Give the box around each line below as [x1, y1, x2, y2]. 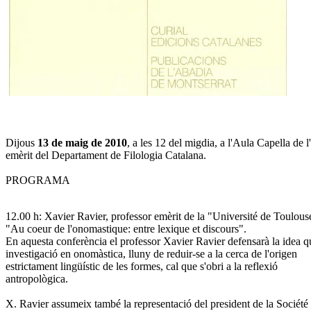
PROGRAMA [6, 174, 70, 186]
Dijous [6, 136, 37, 149]
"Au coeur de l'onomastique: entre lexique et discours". [6, 222, 246, 235]
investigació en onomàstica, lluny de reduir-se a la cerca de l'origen [6, 247, 297, 260]
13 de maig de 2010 [37, 136, 127, 149]
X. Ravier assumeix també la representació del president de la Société [6, 297, 308, 310]
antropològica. [6, 272, 68, 285]
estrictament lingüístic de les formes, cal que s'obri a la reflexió [6, 260, 278, 272]
